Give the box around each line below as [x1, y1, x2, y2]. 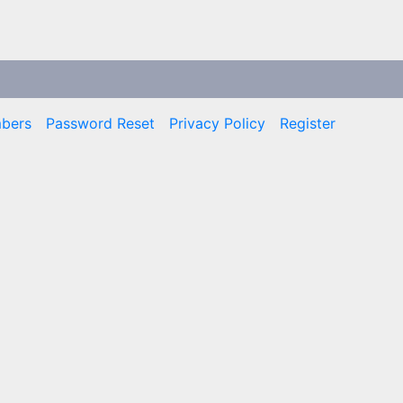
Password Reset [46, 113, 155, 132]
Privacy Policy [169, 113, 265, 132]
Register [280, 113, 336, 132]
